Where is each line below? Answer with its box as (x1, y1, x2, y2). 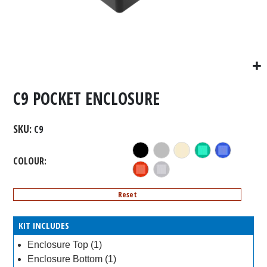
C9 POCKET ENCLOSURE (13, 87, 160, 110)
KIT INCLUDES (18, 219, 70, 232)
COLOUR (13, 154, 45, 167)
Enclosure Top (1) (27, 239, 103, 250)
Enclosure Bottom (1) (27, 254, 117, 265)
